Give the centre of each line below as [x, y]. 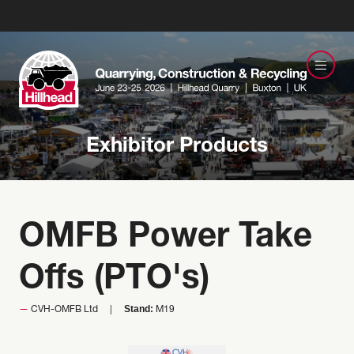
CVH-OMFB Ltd [64, 310]
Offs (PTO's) [114, 281]
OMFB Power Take [166, 239]
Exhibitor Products [177, 147]
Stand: [139, 309]
